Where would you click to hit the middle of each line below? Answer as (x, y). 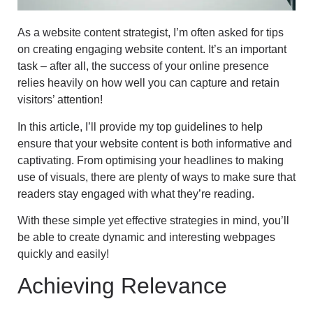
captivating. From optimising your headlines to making (151, 160)
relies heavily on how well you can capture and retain (148, 83)
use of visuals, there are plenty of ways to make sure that (156, 177)
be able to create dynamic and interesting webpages (146, 238)
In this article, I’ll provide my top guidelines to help (140, 126)
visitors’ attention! (60, 100)
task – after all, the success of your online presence (143, 66)
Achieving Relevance (122, 286)
